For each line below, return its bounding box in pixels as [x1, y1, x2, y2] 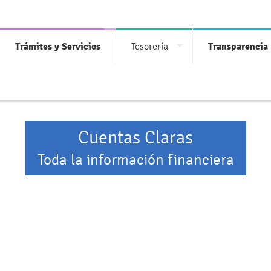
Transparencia [208, 41, 268, 53]
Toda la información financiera [37, 151, 234, 168]
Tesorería [131, 41, 168, 52]
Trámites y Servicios [15, 41, 100, 53]
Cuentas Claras [78, 127, 193, 148]
